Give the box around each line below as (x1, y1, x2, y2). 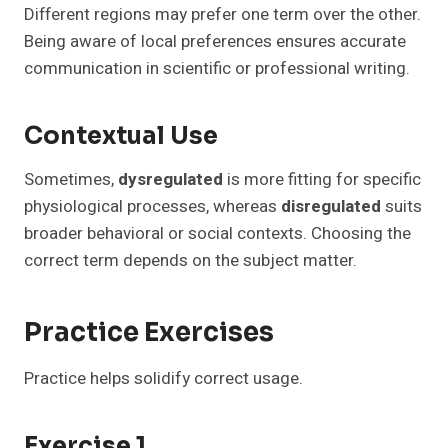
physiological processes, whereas (24, 194, 281, 220)
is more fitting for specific (223, 167, 421, 193)
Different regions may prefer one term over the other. (24, 2, 421, 28)
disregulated (281, 194, 381, 220)
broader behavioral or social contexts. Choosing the (24, 221, 411, 247)
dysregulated (118, 167, 223, 193)
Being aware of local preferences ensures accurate (24, 29, 406, 55)
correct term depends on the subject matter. (24, 248, 357, 274)
